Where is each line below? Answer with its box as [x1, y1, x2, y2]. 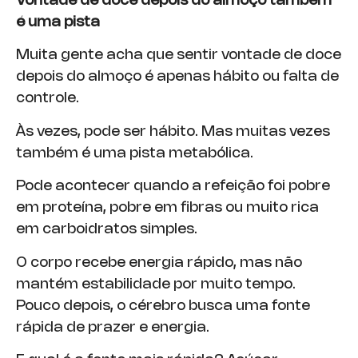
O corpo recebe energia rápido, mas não [16, 256, 302, 269]
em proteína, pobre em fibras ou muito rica [16, 201, 319, 215]
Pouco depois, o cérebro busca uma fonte [16, 299, 310, 312]
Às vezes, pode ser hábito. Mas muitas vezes [16, 125, 330, 138]
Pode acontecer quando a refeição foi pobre [16, 180, 330, 193]
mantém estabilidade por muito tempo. [16, 277, 296, 291]
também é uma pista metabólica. [16, 146, 253, 160]
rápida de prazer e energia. [16, 320, 209, 334]
